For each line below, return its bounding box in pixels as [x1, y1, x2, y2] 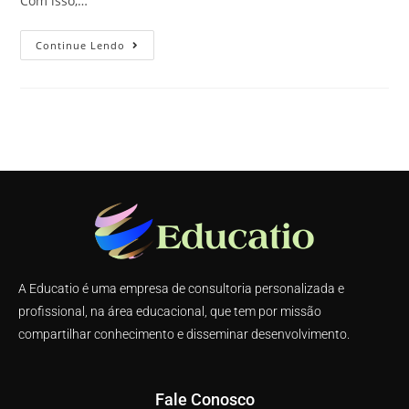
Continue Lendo [36, 37, 126, 52]
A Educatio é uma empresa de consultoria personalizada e [18, 280, 344, 296]
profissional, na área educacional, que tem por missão [18, 303, 321, 319]
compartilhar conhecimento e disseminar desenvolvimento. [18, 326, 350, 341]
